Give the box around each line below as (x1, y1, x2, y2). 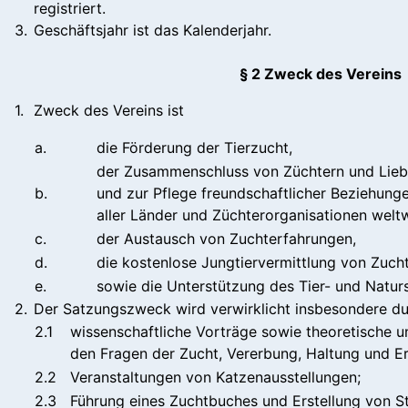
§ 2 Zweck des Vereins (239, 64, 402, 83)
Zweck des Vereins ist (34, 100, 184, 119)
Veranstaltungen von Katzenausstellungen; (70, 367, 361, 386)
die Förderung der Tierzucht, (97, 138, 292, 157)
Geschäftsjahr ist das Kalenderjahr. (34, 20, 271, 39)
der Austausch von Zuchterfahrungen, (97, 229, 356, 248)
